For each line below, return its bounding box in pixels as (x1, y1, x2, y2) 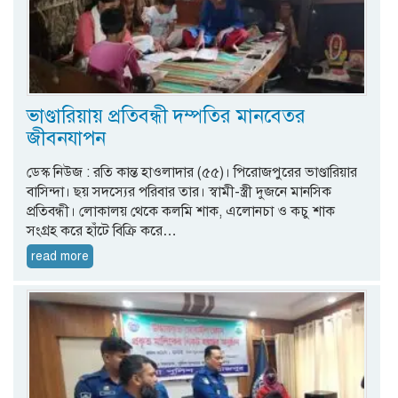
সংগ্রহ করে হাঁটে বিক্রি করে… (27, 221, 177, 240)
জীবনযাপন (27, 125, 106, 150)
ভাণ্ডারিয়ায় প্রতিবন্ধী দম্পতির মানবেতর (27, 103, 306, 128)
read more (31, 248, 89, 264)
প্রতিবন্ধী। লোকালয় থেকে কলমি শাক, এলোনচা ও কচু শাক (27, 202, 335, 220)
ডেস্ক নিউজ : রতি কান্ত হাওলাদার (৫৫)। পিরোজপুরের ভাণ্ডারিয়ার (27, 163, 357, 181)
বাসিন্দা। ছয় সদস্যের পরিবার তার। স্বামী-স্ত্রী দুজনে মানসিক (27, 182, 331, 201)
